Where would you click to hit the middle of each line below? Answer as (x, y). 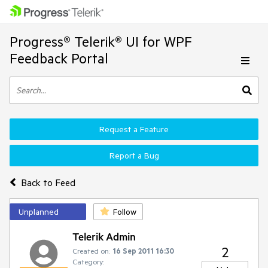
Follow (125, 212)
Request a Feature (134, 129)
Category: (88, 261)
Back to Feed (48, 182)
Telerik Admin (104, 236)
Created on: (91, 251)
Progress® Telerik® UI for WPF (101, 42)
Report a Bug (134, 156)
